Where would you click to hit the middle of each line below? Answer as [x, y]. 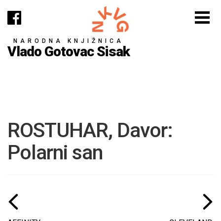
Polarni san [55, 152]
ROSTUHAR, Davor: [90, 130]
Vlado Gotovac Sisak [69, 51]
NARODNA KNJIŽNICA [69, 41]
